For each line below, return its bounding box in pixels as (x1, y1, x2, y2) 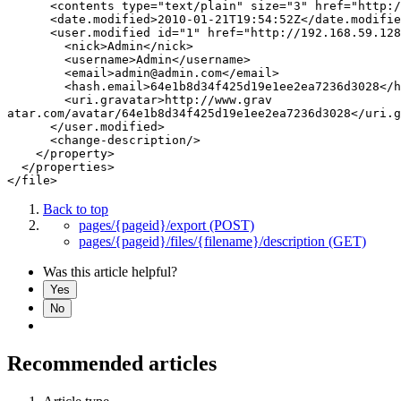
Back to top (43, 200, 108, 217)
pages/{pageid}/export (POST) (79, 217, 254, 233)
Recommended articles (7, 351, 217, 375)
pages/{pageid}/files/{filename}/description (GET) (79, 233, 366, 249)
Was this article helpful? (43, 263, 177, 279)
